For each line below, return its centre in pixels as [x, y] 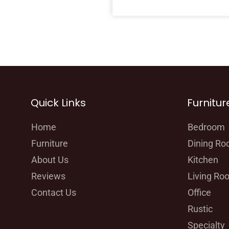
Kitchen [203, 159]
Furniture [50, 143]
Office [199, 192]
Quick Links [58, 102]
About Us [50, 159]
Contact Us [54, 192]
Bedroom [206, 127]
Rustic [200, 209]
